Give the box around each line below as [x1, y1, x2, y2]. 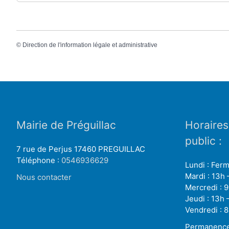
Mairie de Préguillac [16, 118, 116, 131]
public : [185, 134, 222, 147]
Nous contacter [16, 172, 72, 182]
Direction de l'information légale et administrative [22, 41, 157, 49]
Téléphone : [16, 155, 61, 165]
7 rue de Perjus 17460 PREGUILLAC [16, 144, 145, 154]
